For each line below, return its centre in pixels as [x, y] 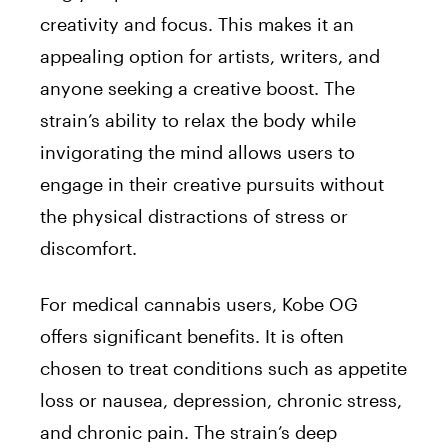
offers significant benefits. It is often [192, 336]
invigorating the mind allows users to [197, 152]
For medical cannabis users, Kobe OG [199, 304]
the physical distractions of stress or [194, 216]
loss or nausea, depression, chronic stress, [221, 400]
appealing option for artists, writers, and [210, 56]
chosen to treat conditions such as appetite [223, 368]
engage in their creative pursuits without [212, 184]
